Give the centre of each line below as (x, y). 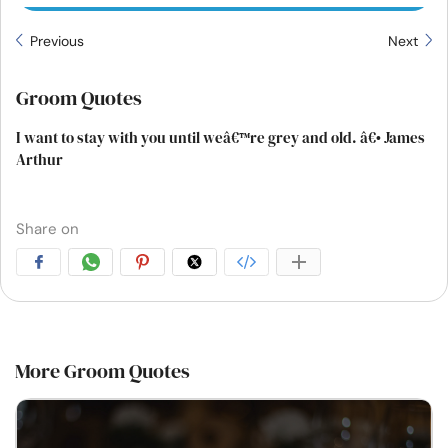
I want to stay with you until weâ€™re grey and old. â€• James (220, 137)
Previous (55, 41)
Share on (47, 229)
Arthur (39, 159)
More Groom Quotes (102, 371)
